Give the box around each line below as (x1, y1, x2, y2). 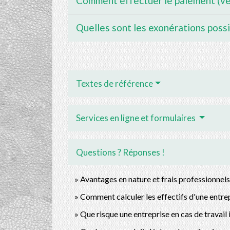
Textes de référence (76, 78, 153, 89)
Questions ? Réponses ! (76, 146, 165, 158)
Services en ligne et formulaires (76, 112, 197, 123)
